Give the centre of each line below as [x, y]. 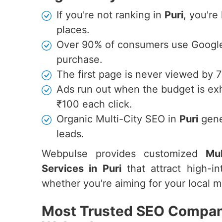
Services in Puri [82, 168]
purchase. [80, 59]
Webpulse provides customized [124, 154]
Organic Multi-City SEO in [118, 119]
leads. [70, 134]
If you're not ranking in [111, 15]
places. [73, 30]
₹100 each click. [94, 104]
